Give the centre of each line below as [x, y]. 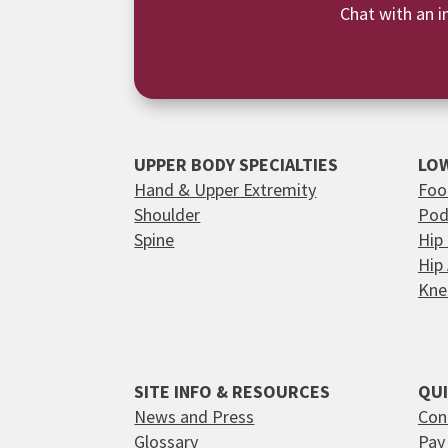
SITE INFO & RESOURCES [232, 392]
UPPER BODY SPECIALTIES [236, 165]
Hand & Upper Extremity [225, 190]
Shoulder [167, 215]
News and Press [194, 417]
